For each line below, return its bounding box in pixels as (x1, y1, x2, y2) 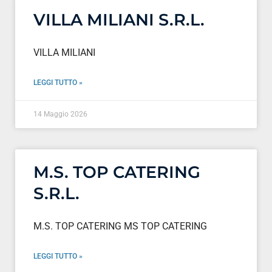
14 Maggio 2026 (33, 109, 87, 118)
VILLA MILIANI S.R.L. (33, 9, 205, 30)
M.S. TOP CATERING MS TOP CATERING (33, 220, 207, 232)
